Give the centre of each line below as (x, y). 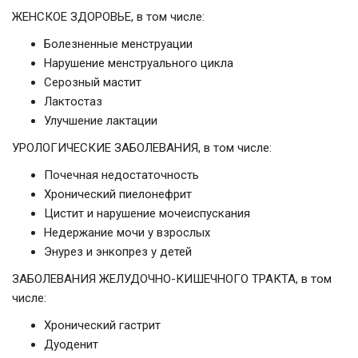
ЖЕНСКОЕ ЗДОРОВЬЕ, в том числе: (108, 17)
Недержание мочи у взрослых (127, 233)
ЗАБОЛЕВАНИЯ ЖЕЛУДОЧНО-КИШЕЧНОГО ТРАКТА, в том (172, 279)
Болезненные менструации (118, 44)
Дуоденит (71, 345)
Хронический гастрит (102, 326)
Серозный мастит (93, 83)
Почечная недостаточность (121, 175)
